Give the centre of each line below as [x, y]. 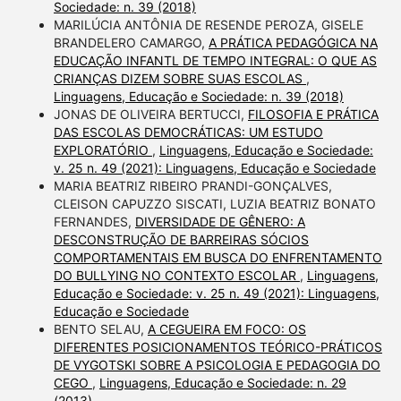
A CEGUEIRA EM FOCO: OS [226, 328]
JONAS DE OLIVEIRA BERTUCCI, [150, 114]
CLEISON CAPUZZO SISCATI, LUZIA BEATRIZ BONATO [214, 203]
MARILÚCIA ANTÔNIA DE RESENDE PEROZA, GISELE [208, 24]
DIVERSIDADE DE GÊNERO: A [220, 221]
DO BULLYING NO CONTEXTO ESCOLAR [176, 275]
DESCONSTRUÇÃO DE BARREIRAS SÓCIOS [181, 239]
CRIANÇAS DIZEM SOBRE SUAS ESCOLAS [179, 78]
